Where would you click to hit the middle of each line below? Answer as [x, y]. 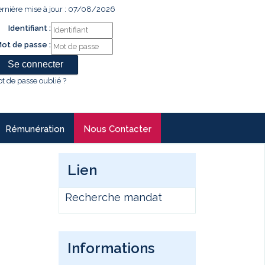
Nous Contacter [117, 129]
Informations [111, 248]
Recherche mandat [113, 197]
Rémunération [35, 129]
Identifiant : [30, 28]
